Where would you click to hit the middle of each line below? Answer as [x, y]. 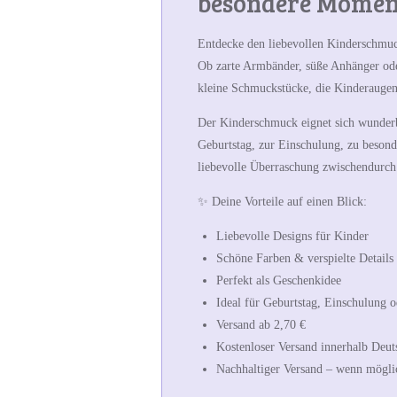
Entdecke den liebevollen [262, 44]
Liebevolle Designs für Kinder [292, 237]
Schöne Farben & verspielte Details [305, 259]
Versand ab [245, 325]
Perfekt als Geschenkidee [279, 281]
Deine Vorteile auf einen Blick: [289, 202]
